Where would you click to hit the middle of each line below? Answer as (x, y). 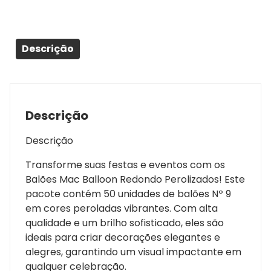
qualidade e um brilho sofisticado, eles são (125, 223)
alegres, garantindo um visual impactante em (133, 252)
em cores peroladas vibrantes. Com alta (122, 208)
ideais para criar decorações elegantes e (123, 237)
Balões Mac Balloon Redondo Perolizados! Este (135, 179)
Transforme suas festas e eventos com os (125, 165)
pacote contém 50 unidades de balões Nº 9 (128, 194)
